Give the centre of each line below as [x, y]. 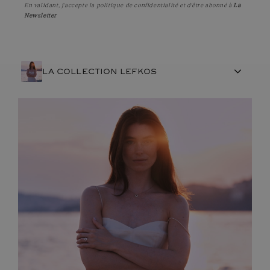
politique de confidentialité [137, 5]
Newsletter [40, 15]
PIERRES [66, 143]
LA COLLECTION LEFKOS [100, 73]
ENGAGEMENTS [81, 177]
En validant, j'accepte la [60, 5]
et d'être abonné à [206, 5]
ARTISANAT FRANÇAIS [97, 108]
